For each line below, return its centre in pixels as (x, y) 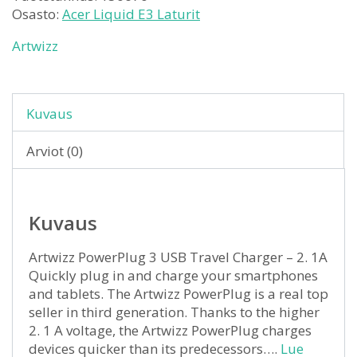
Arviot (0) (55, 151)
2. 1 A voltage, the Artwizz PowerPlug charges (170, 330)
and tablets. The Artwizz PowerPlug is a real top (178, 294)
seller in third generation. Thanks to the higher (174, 312)
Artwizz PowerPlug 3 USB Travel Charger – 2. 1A (178, 257)
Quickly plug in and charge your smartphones (173, 275)
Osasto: (37, 14)
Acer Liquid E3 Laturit (131, 14)
